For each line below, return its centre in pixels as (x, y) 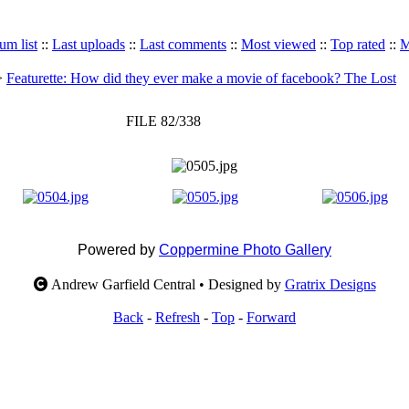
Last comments (183, 44)
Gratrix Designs (330, 284)
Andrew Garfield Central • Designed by (166, 284)
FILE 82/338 (163, 121)
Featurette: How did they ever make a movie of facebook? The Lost (201, 78)
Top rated (358, 44)
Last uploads (89, 44)
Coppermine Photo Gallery (245, 250)
